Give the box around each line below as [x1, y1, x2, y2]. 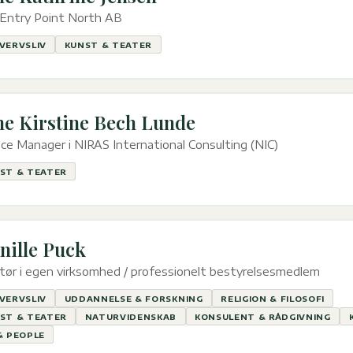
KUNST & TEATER [64, 39, 153, 50]
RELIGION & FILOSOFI [221, 293, 325, 303]
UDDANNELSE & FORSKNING [64, 293, 203, 303]
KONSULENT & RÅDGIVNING [194, 311, 331, 321]
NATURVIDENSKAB [84, 311, 177, 321]
